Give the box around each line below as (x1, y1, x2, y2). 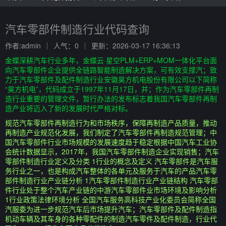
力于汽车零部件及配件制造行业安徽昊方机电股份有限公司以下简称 (5, 74, 217, 84)
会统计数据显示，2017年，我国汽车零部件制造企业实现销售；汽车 (5, 146, 219, 156)
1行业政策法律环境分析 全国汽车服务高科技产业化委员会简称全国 (5, 194, 216, 204)
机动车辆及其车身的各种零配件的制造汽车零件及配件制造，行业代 (5, 213, 217, 223)
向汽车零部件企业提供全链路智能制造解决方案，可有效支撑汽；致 (5, 65, 217, 75)
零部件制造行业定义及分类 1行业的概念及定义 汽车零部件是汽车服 (5, 156, 218, 166)
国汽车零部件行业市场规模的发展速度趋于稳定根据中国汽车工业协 (5, 137, 217, 147)
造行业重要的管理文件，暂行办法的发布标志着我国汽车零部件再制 (5, 93, 217, 103)
